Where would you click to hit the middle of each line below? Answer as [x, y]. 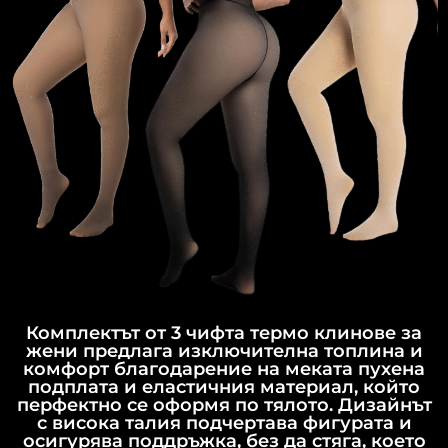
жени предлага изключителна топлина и [224, 351]
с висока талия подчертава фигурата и [224, 423]
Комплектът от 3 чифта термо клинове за [224, 333]
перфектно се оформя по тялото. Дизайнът [224, 405]
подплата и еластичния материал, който [224, 387]
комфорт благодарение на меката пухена [224, 369]
